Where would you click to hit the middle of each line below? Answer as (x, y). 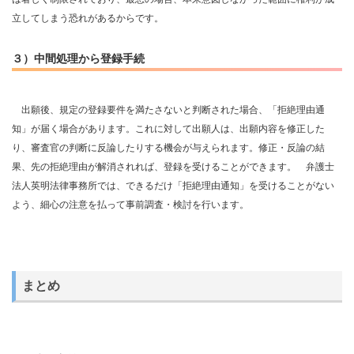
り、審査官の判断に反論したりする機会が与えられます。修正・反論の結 (168, 148)
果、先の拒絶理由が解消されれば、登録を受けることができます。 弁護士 (173, 167)
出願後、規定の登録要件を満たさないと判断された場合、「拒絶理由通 (168, 110)
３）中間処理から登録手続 (78, 58)
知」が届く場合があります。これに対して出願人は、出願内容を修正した (168, 129)
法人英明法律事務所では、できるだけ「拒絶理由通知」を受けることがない (173, 186)
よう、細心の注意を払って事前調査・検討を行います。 (130, 205)
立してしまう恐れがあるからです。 (88, 19)
